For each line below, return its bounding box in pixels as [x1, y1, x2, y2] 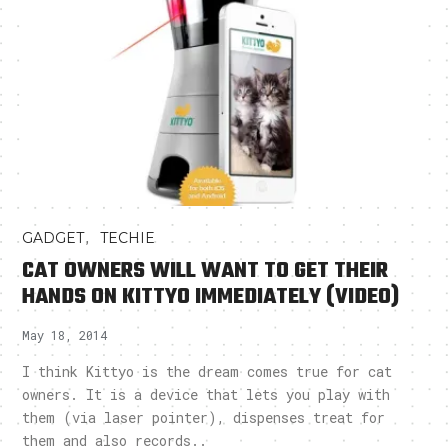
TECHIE [100, 229, 156, 248]
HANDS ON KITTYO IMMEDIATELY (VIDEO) [22, 280, 400, 315]
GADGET [22, 229, 85, 248]
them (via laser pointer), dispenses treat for [22, 408, 386, 428]
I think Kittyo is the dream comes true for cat [22, 362, 393, 382]
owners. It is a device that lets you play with [22, 385, 391, 405]
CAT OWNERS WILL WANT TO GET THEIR [22, 254, 389, 289]
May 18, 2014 [22, 327, 108, 344]
